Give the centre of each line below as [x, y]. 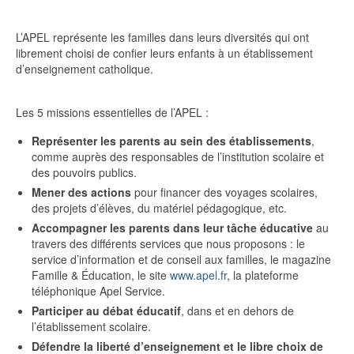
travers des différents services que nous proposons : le [168, 243]
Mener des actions [81, 192]
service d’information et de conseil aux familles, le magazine [181, 259]
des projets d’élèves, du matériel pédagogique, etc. [159, 208]
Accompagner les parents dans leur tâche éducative [172, 228]
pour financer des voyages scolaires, [224, 192]
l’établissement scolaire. [91, 326]
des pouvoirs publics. [84, 172]
